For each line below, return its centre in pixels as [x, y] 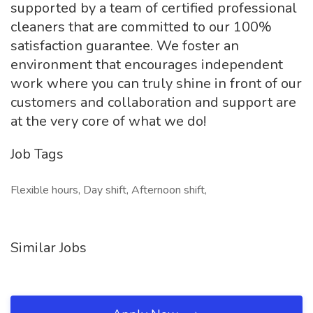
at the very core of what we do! [108, 121]
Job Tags [37, 154]
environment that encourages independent [147, 65]
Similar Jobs [49, 248]
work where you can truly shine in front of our [156, 83]
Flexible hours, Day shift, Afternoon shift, [109, 190]
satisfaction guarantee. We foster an [125, 46]
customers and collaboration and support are [153, 102]
